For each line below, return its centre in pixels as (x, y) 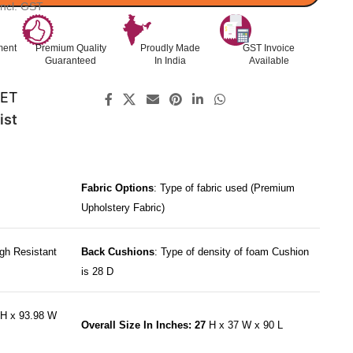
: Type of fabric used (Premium (224, 188)
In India (170, 60)
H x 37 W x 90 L (244, 325)
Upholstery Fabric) (123, 208)
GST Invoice (269, 48)
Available (269, 60)
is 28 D (97, 272)
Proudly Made (170, 48)
